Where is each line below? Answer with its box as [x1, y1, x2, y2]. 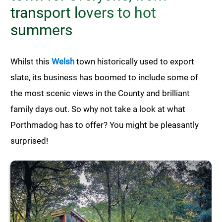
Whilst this [10, 56, 52, 67]
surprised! [10, 136, 48, 146]
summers [10, 21, 72, 39]
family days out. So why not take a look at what [10, 104, 185, 114]
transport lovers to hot [10, 4, 156, 22]
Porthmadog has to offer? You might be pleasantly [10, 120, 199, 130]
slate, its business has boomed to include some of [10, 72, 198, 83]
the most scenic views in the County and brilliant [10, 88, 190, 99]
